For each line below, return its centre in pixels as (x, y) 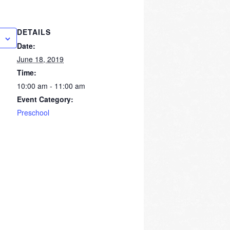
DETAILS (34, 32)
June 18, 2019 (40, 59)
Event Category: (45, 99)
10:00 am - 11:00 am (51, 86)
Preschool (33, 113)
